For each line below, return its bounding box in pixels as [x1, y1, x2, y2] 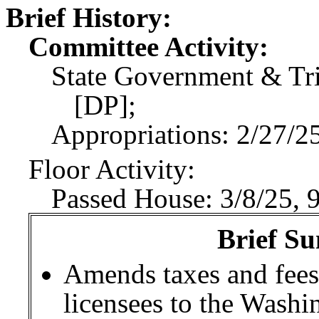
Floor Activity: [28, 154, 195, 184]
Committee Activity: [28, 31, 268, 62]
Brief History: [6, 2, 172, 33]
